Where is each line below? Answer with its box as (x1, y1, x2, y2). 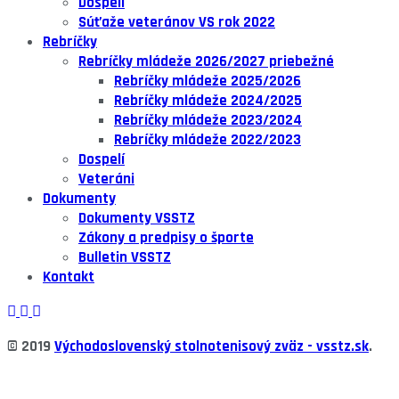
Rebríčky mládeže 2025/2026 (114, 71, 301, 92)
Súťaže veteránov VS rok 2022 (78, 12, 275, 33)
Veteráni (78, 169, 134, 190)
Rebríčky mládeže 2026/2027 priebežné (78, 52, 334, 72)
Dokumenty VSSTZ (78, 208, 195, 229)
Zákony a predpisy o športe (78, 228, 254, 248)
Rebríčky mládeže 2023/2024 (114, 110, 302, 131)
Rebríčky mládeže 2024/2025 (114, 91, 302, 111)
